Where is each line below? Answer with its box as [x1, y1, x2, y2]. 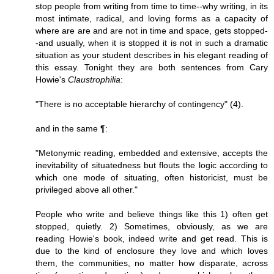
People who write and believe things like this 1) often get [35, 209, 268, 220]
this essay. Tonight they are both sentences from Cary [35, 62, 268, 73]
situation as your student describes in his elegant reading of [35, 50, 268, 61]
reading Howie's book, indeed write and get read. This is [35, 234, 268, 244]
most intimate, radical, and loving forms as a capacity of [35, 13, 268, 24]
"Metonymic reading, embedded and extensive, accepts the [35, 148, 268, 158]
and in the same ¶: [35, 124, 108, 134]
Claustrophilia [68, 75, 120, 85]
